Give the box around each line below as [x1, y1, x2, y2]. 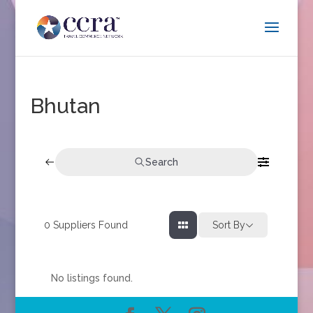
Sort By [212, 219, 246, 231]
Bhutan [29, 94, 101, 118]
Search [145, 156, 179, 168]
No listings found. [50, 272, 133, 284]
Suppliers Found [50, 219, 128, 231]
